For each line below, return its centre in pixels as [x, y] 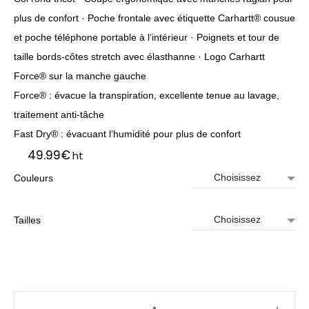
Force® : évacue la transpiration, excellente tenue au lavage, [147, 95]
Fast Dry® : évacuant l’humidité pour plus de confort [127, 134]
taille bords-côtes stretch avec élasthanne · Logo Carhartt [139, 57]
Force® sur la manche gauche [80, 76]
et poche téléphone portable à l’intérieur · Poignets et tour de [147, 37]
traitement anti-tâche [59, 114]
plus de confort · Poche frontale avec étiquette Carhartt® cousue [154, 18]
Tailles [27, 220]
